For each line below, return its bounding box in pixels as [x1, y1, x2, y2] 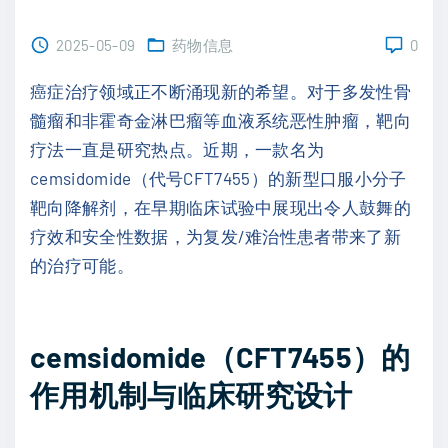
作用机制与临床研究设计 [30, 376, 353, 412]
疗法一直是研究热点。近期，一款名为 [30, 139, 325, 159]
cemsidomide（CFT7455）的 [30, 338, 411, 374]
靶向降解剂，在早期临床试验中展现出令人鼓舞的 [30, 197, 412, 217]
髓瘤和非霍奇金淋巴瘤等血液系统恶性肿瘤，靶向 [30, 110, 412, 130]
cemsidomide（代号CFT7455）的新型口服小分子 [30, 168, 407, 188]
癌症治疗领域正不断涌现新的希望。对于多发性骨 [30, 81, 412, 101]
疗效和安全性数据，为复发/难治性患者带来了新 [30, 226, 402, 246]
